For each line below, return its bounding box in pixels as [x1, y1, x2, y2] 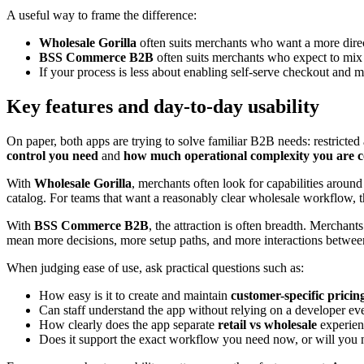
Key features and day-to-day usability [6, 95, 319, 117]
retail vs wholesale [218, 317, 317, 331]
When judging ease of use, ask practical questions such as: [6, 260, 304, 275]
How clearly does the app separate [39, 317, 218, 331]
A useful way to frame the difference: [6, 7, 197, 22]
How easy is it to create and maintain [39, 288, 231, 302]
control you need [6, 148, 98, 162]
